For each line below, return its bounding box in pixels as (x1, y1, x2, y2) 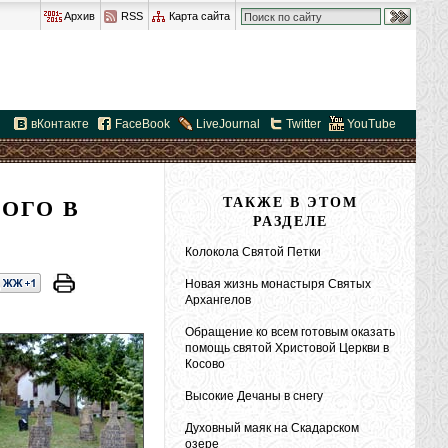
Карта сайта (169, 10, 230, 22)
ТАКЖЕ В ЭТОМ (222, 191, 358, 212)
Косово (185, 357, 225, 371)
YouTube (347, 117, 396, 131)
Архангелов (185, 293, 251, 307)
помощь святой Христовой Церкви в (185, 341, 389, 355)
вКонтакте (31, 117, 89, 131)
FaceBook (115, 117, 170, 131)
